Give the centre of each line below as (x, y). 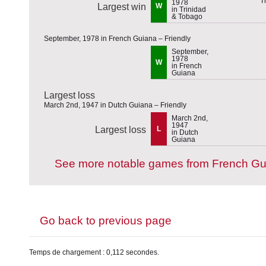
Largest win (122, 7)
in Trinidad (189, 9)
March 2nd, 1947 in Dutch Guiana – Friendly (115, 105)
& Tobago (187, 16)
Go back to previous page (106, 220)
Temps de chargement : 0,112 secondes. (94, 252)
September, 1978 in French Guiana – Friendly (117, 38)
